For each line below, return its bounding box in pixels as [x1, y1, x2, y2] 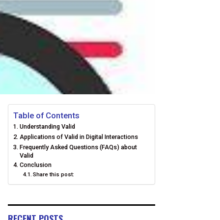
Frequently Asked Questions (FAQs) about [19, 143, 137, 151]
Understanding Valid [19, 123, 75, 130]
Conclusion [19, 161, 52, 168]
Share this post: [33, 171, 75, 178]
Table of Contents [13, 110, 80, 120]
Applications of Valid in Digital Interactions [19, 133, 138, 140]
